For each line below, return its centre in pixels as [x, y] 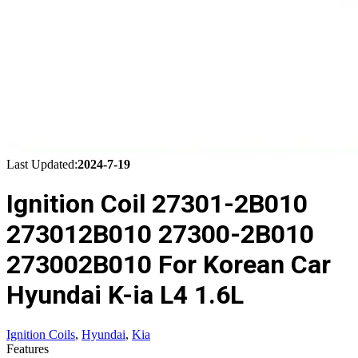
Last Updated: [42, 164]
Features [28, 348]
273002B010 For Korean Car [169, 265]
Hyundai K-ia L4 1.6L [125, 295]
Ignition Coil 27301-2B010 [157, 204]
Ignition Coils [41, 334]
